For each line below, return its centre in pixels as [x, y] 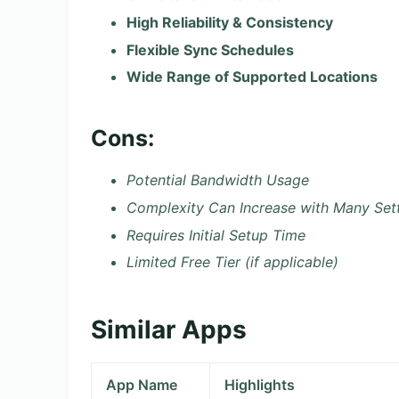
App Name [142, 384]
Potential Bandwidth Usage [218, 179]
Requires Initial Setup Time [216, 235]
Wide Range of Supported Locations [252, 77]
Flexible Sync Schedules [210, 49]
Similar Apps [169, 330]
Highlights [260, 384]
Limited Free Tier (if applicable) [232, 262]
